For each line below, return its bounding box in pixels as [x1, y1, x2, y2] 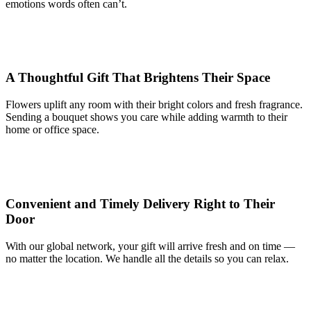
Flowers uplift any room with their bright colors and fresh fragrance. [6, 99, 303, 111]
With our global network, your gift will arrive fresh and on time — [6, 239, 295, 252]
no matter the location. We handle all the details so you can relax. [6, 252, 289, 264]
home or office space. [6, 124, 99, 136]
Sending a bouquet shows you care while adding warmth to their [6, 111, 287, 124]
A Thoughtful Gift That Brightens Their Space [6, 70, 270, 85]
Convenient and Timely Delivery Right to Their [6, 196, 275, 211]
